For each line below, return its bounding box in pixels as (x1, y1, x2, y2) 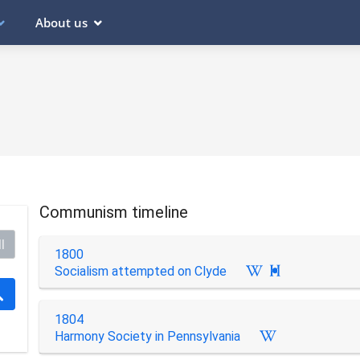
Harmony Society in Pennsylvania (54, 328, 240, 344)
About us (35, 14, 88, 31)
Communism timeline (39, 202, 188, 222)
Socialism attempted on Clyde (54, 264, 227, 279)
